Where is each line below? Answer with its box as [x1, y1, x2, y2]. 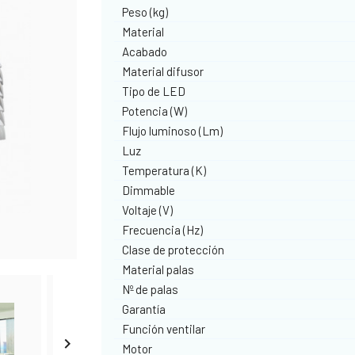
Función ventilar [122, 321, 206, 336]
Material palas [122, 261, 195, 277]
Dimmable [122, 182, 176, 197]
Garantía [122, 301, 166, 316]
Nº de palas [122, 281, 179, 296]
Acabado [122, 44, 168, 59]
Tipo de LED [122, 83, 186, 98]
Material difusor [122, 63, 204, 78]
